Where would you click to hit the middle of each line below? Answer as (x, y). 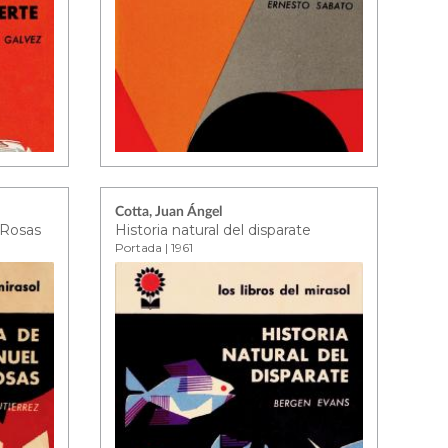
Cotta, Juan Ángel (169, 212)
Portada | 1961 (154, 247)
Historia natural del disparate (213, 230)
